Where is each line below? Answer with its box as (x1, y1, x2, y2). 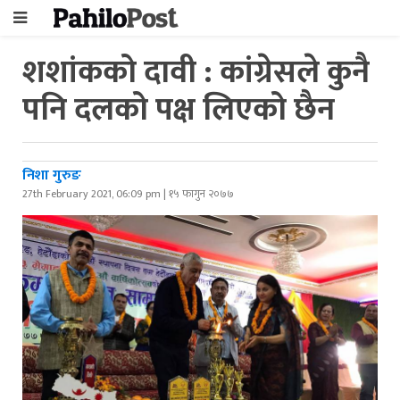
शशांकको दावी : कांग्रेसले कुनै (22, 46, 370, 99)
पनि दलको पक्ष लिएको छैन (22, 83, 335, 137)
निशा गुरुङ (22, 163, 81, 187)
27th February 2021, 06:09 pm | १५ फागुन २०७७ (22, 185, 234, 203)
